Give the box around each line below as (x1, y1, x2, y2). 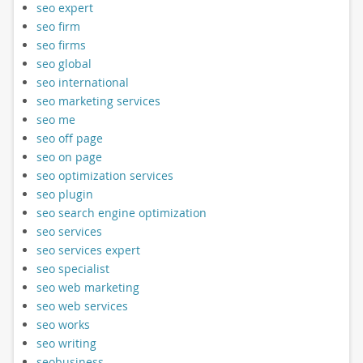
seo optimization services (36, 167, 173, 183)
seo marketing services (36, 92, 160, 109)
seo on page (36, 148, 102, 164)
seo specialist (36, 260, 109, 276)
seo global (36, 55, 92, 71)
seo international (36, 74, 129, 90)
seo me (36, 111, 75, 127)
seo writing (36, 335, 96, 351)
